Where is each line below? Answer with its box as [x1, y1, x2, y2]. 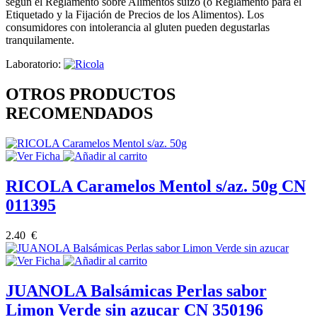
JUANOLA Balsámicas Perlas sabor [6, 281, 267, 300]
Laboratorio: [6, 58, 64, 70]
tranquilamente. [6, 34, 74, 46]
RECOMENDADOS [6, 103, 153, 122]
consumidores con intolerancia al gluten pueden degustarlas [6, 21, 270, 33]
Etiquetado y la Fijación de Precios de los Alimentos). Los [6, 8, 264, 21]
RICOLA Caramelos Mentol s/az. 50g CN [6, 176, 306, 195]
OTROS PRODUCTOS [6, 84, 175, 103]
